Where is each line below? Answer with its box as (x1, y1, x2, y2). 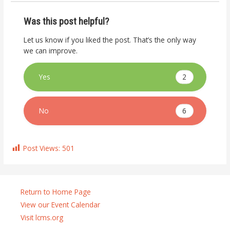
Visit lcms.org (21, 213, 63, 222)
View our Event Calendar (21, 200, 100, 209)
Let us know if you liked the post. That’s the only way (24, 35, 197, 45)
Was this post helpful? (24, 15, 109, 27)
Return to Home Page (21, 187, 91, 197)
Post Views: (23, 143, 63, 153)
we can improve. (24, 46, 78, 56)
